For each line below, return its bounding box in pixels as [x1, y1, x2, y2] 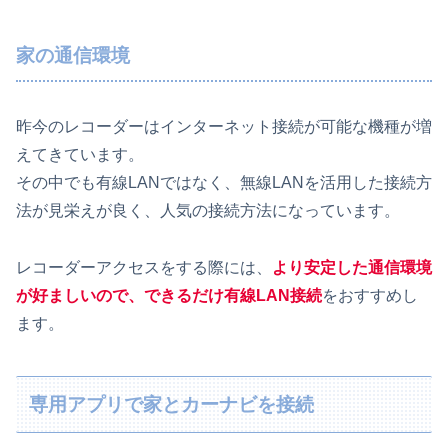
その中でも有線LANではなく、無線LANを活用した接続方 [16, 174, 432, 192]
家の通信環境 [16, 45, 130, 67]
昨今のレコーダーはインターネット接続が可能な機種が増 [16, 118, 432, 136]
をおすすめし [322, 286, 418, 304]
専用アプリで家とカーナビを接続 [29, 393, 315, 415]
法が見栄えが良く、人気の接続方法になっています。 [16, 202, 400, 220]
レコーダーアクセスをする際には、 [16, 258, 272, 276]
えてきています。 [16, 146, 144, 164]
